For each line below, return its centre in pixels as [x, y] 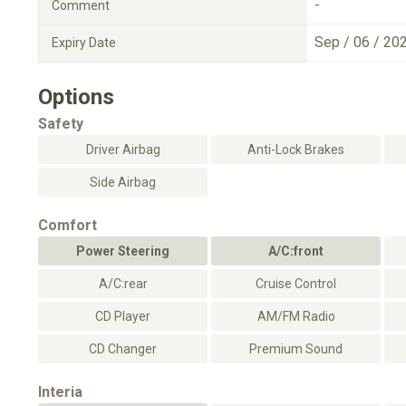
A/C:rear [123, 284]
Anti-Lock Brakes [296, 150]
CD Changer [123, 349]
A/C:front [296, 251]
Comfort [68, 225]
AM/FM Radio [296, 316]
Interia [60, 392]
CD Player [123, 316]
